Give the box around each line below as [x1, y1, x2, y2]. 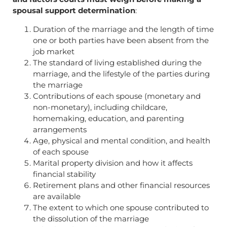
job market [33, 46, 74, 56]
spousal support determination [13, 6, 135, 16]
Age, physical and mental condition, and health [33, 135, 210, 145]
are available [33, 191, 81, 201]
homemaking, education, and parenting [33, 113, 184, 123]
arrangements [33, 124, 87, 134]
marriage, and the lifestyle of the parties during [33, 68, 210, 79]
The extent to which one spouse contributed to [33, 202, 209, 212]
